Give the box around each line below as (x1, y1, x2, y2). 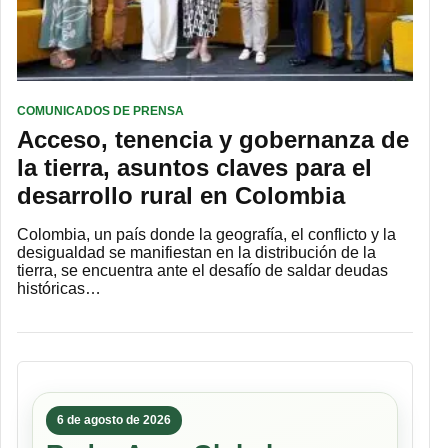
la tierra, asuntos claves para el (17, 153, 372, 181)
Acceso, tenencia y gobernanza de (17, 125, 409, 153)
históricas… (17, 279, 101, 297)
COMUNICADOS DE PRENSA (17, 103, 184, 118)
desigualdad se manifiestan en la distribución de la (17, 243, 376, 261)
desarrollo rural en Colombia (17, 181, 345, 209)
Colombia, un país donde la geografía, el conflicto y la (17, 225, 396, 243)
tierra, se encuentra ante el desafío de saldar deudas (17, 261, 388, 279)
